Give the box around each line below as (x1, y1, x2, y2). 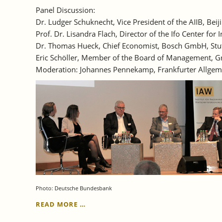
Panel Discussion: (36, 5, 95, 15)
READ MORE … (36, 199, 86, 209)
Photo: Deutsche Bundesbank (36, 184, 112, 192)
